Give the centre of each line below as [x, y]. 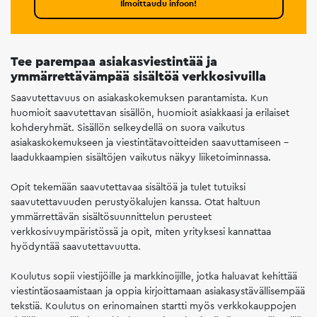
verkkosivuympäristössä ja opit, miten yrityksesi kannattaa [141, 231]
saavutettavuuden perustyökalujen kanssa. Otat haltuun [136, 202]
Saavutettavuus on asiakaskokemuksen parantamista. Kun [139, 98]
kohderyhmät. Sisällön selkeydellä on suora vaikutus [128, 127]
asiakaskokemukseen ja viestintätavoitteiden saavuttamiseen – [150, 142]
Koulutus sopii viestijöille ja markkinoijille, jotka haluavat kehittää [154, 276]
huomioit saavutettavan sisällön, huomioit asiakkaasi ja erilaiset [150, 113]
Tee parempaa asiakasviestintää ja [114, 61]
